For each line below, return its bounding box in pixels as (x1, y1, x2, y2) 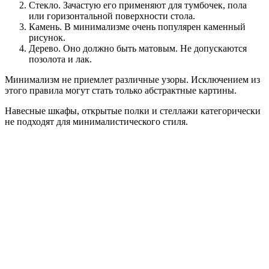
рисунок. (29, 32, 65, 43)
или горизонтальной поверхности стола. (29, 10, 195, 21)
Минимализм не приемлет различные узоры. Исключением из (5, 74, 260, 85)
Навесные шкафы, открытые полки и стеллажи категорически (5, 105, 261, 116)
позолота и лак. (29, 53, 92, 64)
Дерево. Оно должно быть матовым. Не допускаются (29, 43, 247, 53)
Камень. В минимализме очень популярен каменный (29, 21, 246, 32)
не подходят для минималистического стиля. (5, 116, 188, 127)
